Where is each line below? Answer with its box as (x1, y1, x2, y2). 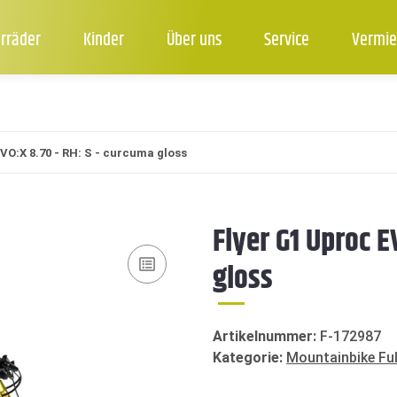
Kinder (82, 27, 124, 55)
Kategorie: (213, 349, 286, 367)
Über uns (166, 27, 222, 55)
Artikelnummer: (213, 328, 320, 346)
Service (263, 27, 309, 55)
